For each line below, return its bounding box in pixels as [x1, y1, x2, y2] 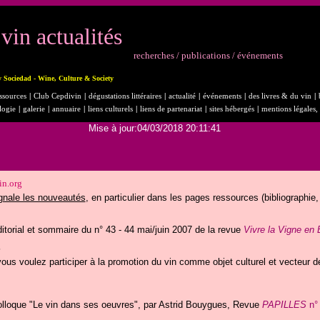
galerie [22, 105, 45, 113]
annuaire [51, 105, 81, 113]
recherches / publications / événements [133, 50, 283, 61]
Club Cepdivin [33, 92, 81, 100]
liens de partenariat [139, 105, 202, 113]
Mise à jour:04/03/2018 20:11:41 [89, 123, 221, 134]
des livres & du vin [248, 92, 311, 100]
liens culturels [87, 105, 133, 113]
